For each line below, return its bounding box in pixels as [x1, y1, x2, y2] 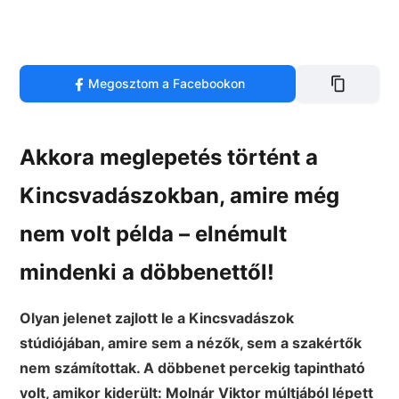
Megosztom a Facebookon [88, 75, 246, 91]
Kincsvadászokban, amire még [20, 182, 340, 208]
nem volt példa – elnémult [20, 220, 288, 247]
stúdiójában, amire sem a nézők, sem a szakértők [20, 333, 362, 352]
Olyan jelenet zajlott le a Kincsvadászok [20, 308, 295, 327]
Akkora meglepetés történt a [20, 143, 319, 170]
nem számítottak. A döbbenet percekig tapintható [20, 358, 366, 377]
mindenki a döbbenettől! [20, 258, 275, 285]
